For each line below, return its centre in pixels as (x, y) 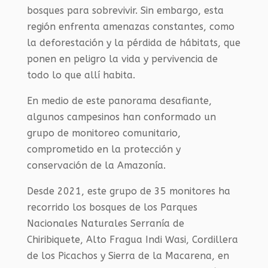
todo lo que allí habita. (81, 75)
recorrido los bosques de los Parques (112, 207)
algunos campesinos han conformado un (121, 117)
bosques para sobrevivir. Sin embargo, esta (125, 10)
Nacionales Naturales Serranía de (105, 223)
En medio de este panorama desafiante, (119, 101)
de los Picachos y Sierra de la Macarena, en (128, 256)
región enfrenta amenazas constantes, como (130, 27)
